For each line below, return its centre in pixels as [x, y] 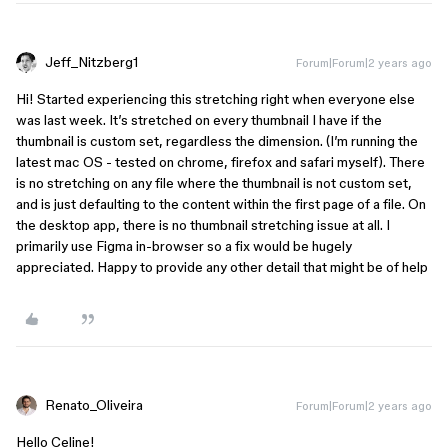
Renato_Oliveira [94, 405]
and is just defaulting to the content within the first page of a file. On [221, 204]
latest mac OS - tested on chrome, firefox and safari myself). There [220, 162]
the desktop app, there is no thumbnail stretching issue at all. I [203, 225]
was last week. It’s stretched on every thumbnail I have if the [199, 120]
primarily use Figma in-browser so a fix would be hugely [184, 246]
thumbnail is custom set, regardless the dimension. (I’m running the [217, 141]
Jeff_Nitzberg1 [91, 62]
